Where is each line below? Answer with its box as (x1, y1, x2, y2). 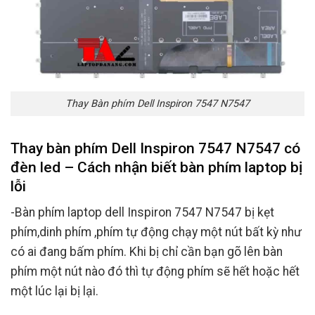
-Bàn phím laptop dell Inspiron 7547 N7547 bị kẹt (11, 205, 274, 219)
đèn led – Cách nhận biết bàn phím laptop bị (11, 157, 302, 176)
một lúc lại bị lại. (11, 283, 98, 298)
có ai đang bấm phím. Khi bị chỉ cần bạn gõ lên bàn (11, 244, 283, 259)
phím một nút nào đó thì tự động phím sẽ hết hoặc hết (11, 264, 300, 278)
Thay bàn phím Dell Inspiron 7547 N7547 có (11, 139, 300, 157)
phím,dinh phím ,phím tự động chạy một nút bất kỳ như (11, 224, 302, 239)
